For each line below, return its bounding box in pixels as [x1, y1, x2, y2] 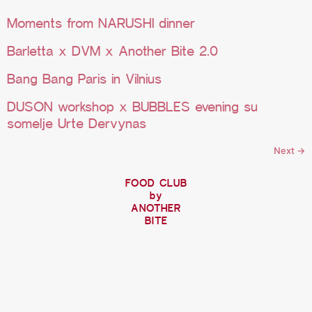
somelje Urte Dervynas [7, 115, 146, 131]
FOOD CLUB [125, 177, 187, 189]
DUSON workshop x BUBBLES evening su [7, 98, 258, 114]
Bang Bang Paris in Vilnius [7, 70, 162, 86]
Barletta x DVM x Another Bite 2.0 [7, 42, 218, 58]
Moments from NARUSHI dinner [7, 15, 195, 31]
